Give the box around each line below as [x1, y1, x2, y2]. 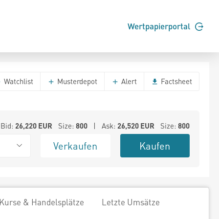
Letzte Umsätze [102, 197, 160, 207]
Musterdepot [55, 76, 97, 86]
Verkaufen [53, 139, 98, 152]
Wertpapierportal [128, 21, 192, 32]
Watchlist [2, 76, 33, 86]
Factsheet [159, 76, 192, 86]
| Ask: [87, 121, 117, 131]
